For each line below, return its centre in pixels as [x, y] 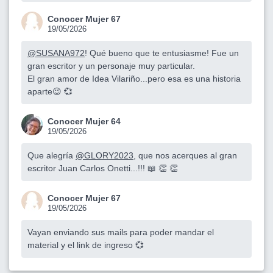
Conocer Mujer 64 [84, 121]
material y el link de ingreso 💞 [86, 245]
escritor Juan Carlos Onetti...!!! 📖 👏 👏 [103, 168]
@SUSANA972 [56, 53]
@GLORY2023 [105, 155]
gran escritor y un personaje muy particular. [111, 66]
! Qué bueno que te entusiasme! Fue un [162, 53]
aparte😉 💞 [50, 91]
